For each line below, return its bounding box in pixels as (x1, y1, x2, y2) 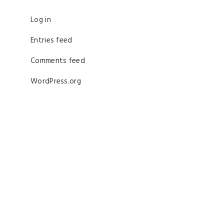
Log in (30, 14, 51, 26)
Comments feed (30, 55, 85, 67)
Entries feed (30, 34, 72, 46)
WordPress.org (30, 75, 81, 87)
